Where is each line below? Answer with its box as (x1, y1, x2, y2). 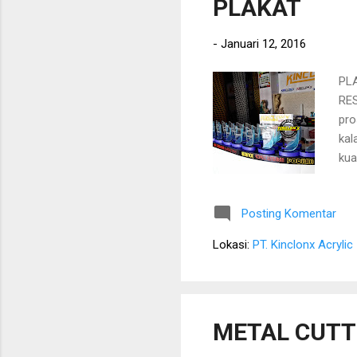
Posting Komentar (241, 206, 336, 221)
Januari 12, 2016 (221, 37, 306, 52)
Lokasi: (213, 237, 253, 252)
